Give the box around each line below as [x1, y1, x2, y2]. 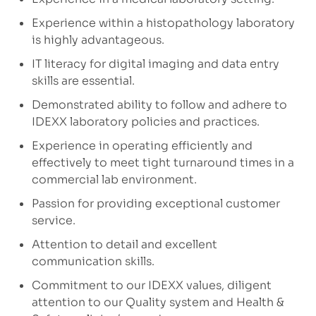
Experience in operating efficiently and [31, 138, 253, 154]
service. [31, 213, 75, 229]
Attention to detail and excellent [31, 237, 217, 253]
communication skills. [31, 254, 154, 269]
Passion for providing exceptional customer [31, 196, 280, 212]
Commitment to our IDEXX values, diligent [31, 278, 272, 293]
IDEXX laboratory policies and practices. [31, 114, 260, 130]
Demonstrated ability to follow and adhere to [31, 97, 287, 113]
